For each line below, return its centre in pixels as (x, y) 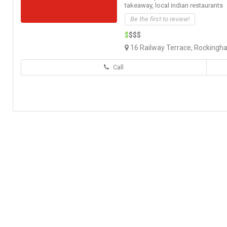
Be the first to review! (160, 19)
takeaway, (140, 5)
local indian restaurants (189, 5)
